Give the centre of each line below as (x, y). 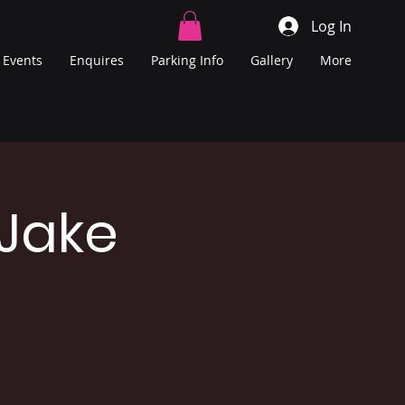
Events (23, 61)
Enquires (97, 61)
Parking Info (187, 61)
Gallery (272, 61)
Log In (332, 26)
